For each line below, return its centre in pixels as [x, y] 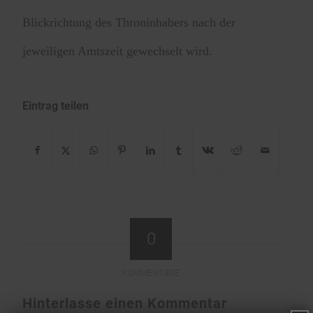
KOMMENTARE [151, 273]
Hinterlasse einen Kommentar [125, 303]
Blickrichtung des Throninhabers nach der [129, 23]
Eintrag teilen [56, 105]
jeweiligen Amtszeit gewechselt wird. [118, 51]
